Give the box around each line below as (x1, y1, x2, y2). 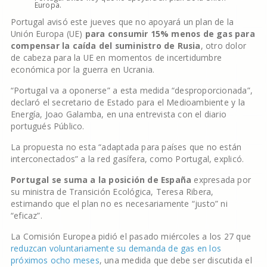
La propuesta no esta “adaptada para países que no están (10, 141, 242, 153)
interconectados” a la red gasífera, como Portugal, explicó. (10, 153, 244, 164)
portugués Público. (10, 120, 85, 132)
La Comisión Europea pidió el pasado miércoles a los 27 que (10, 231, 251, 242)
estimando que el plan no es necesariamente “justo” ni (10, 198, 228, 209)
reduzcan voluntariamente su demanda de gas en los (10, 243, 222, 254)
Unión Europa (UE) (10, 28, 85, 39)
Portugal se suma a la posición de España (10, 174, 194, 185)
